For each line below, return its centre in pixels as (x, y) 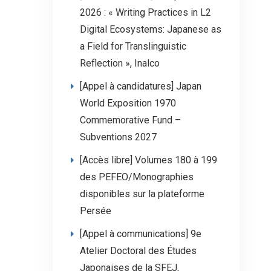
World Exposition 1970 (128, 103)
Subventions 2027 (118, 137)
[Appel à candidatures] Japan (141, 86)
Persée (96, 211)
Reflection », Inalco (120, 63)
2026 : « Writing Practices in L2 (145, 12)
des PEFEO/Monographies (137, 177)
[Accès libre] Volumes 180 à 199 (149, 160)
